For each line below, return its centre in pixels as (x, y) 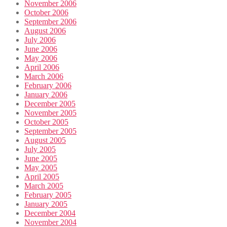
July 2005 (40, 149)
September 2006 (50, 22)
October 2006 (46, 13)
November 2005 (50, 113)
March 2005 (44, 186)
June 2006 (41, 49)
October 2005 (46, 122)
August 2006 (45, 31)
